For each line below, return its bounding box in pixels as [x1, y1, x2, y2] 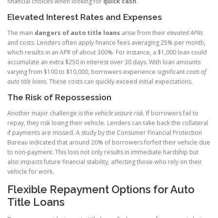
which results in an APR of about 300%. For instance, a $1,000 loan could [7, 48, 207, 56]
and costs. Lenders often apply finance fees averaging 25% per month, [7, 38, 205, 47]
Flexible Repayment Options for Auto [7, 183, 195, 196]
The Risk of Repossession [7, 92, 111, 102]
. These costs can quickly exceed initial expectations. [46, 77, 193, 86]
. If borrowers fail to [143, 109, 199, 118]
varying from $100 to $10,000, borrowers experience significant [7, 67, 186, 76]
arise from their [120, 28, 167, 37]
